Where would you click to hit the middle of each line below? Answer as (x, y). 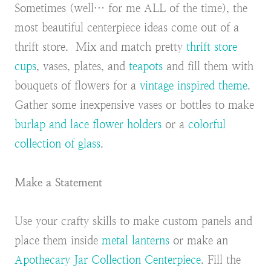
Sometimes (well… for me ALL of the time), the (131, 8)
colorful (207, 125)
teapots (146, 67)
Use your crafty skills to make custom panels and (133, 221)
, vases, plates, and (83, 67)
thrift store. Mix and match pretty (100, 47)
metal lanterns (135, 241)
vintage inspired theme (194, 86)
